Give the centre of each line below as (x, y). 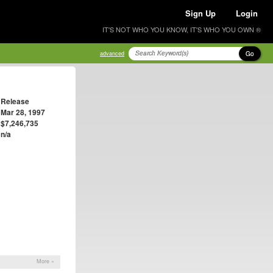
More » (45, 261)
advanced (112, 53)
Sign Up (200, 13)
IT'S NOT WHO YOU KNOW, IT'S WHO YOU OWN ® (182, 29)
